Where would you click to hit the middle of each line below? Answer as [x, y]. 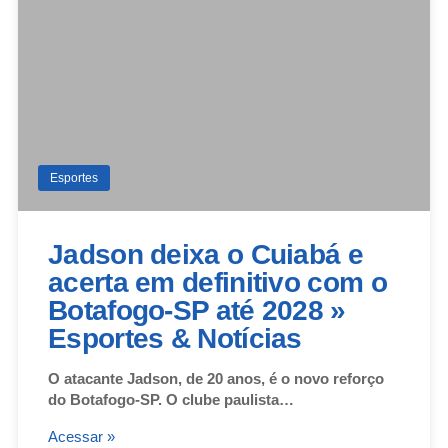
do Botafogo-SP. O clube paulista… [171, 399]
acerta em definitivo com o [217, 282]
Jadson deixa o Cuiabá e [205, 254]
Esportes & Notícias [175, 338]
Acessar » [81, 436]
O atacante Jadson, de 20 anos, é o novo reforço [216, 378]
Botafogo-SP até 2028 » [197, 310]
